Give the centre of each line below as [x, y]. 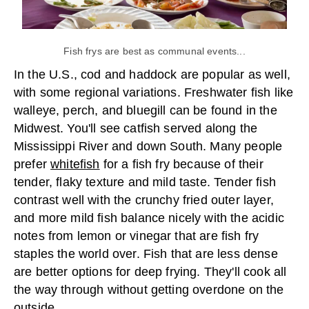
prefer [32, 165]
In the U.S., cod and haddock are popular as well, [152, 75]
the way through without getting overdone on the [149, 290]
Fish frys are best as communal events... [154, 51]
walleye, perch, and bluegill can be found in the [146, 111]
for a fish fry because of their [181, 165]
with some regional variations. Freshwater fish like [154, 93]
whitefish [75, 165]
